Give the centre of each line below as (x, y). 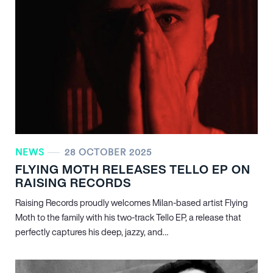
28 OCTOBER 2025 (108, 152)
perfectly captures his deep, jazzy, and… (92, 232)
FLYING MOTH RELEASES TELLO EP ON (133, 169)
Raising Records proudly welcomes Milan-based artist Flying (132, 203)
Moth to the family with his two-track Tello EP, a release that (128, 217)
